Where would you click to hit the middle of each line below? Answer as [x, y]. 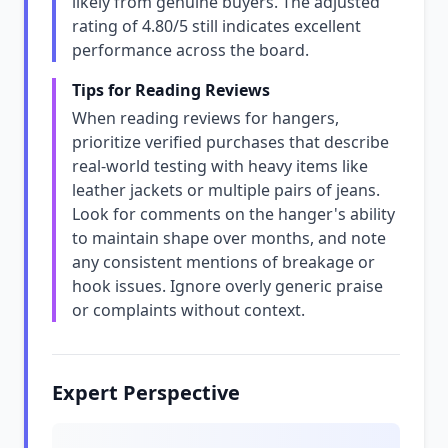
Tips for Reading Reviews [171, 90]
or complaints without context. [188, 310]
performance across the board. [190, 50]
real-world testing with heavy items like [220, 166]
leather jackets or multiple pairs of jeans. [226, 190]
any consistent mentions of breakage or [223, 262]
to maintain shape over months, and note [229, 238]
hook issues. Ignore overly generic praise [227, 286]
